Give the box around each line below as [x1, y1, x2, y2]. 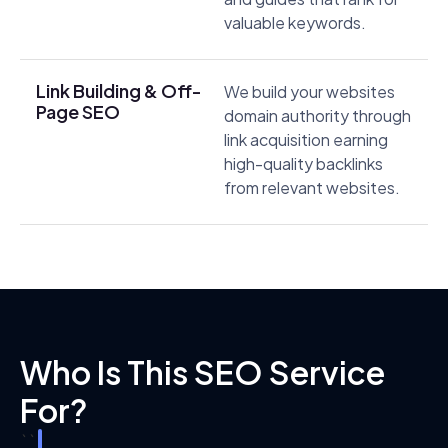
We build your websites [224, 81, 395, 103]
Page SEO [36, 100, 120, 124]
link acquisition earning [224, 129, 388, 151]
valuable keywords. [224, 12, 366, 34]
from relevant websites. [224, 177, 400, 199]
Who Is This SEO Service [20, 352, 385, 393]
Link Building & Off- [36, 79, 202, 103]
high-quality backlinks [224, 153, 383, 175]
